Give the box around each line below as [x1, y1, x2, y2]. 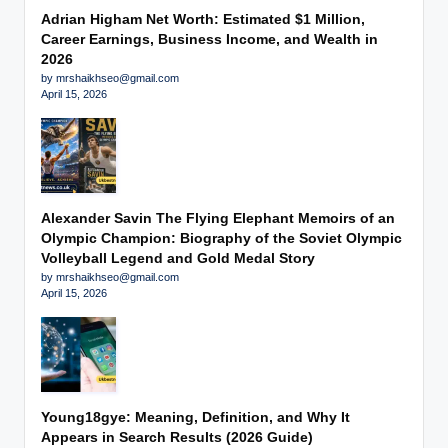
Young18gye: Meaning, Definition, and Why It [41, 410, 350, 426]
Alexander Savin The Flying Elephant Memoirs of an [41, 211, 395, 227]
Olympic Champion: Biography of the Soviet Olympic [41, 231, 402, 247]
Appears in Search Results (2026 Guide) [41, 430, 313, 446]
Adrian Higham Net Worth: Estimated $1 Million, [41, 12, 365, 28]
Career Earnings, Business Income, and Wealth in [41, 32, 378, 48]
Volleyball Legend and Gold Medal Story [41, 251, 315, 267]
